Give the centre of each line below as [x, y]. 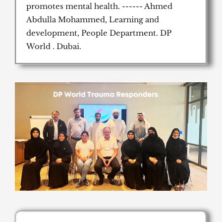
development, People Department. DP [99, 33]
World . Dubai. [54, 47]
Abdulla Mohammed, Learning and [93, 20]
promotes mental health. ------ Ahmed [99, 6]
